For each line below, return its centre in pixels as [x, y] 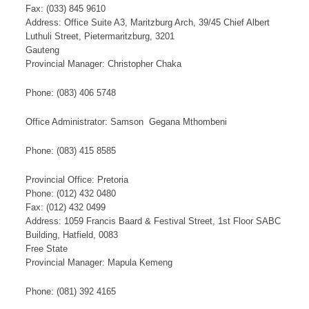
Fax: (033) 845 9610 [66, 9]
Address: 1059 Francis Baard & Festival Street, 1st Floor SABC [153, 221]
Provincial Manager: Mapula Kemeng [99, 263]
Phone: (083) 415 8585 [71, 151]
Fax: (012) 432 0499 [66, 208]
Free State [47, 249]
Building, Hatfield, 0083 [72, 235]
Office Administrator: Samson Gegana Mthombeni [126, 122]
